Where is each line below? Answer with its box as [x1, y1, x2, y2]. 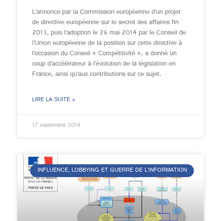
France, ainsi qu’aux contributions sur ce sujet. [32, 68, 161, 81]
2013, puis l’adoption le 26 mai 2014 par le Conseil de [32, 26, 186, 40]
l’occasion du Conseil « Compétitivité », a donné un [32, 47, 177, 61]
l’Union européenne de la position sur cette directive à [32, 37, 182, 50]
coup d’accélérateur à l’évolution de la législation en [32, 57, 176, 71]
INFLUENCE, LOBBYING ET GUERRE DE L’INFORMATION [37, 165, 187, 177]
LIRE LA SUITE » [32, 94, 75, 106]
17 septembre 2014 [32, 120, 80, 132]
